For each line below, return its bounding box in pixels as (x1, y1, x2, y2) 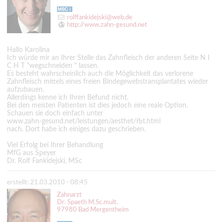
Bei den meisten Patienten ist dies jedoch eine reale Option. (7, 102, 188, 109)
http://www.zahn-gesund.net (67, 21, 148, 28)
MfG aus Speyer (7, 149, 56, 157)
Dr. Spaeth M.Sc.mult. (56, 199, 118, 206)
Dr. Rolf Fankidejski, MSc (7, 157, 82, 165)
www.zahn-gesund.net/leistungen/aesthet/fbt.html (7, 117, 161, 125)
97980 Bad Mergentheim (56, 207, 129, 213)
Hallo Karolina (7, 46, 50, 54)
